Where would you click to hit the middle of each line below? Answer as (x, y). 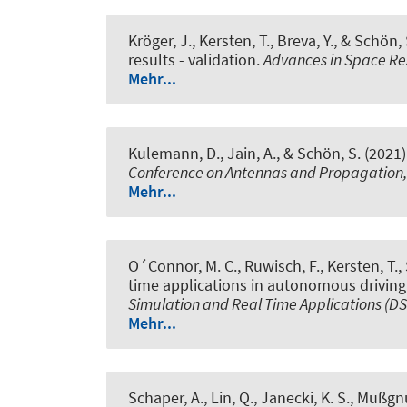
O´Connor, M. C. (183, 266)
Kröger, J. (160, 40)
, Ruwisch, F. (278, 266)
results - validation (192, 59)
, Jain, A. (248, 153)
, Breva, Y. (302, 40)
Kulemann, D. (174, 153)
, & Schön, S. (318, 153)
